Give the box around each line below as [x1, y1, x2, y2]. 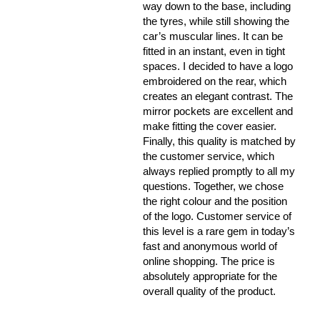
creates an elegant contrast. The [143, 90, 294, 103]
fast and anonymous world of [143, 240, 278, 253]
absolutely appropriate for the [143, 270, 278, 283]
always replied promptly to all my [143, 165, 296, 178]
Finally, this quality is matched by [143, 135, 296, 148]
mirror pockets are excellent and [143, 105, 294, 118]
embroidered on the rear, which [143, 75, 287, 88]
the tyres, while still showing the [143, 15, 290, 28]
